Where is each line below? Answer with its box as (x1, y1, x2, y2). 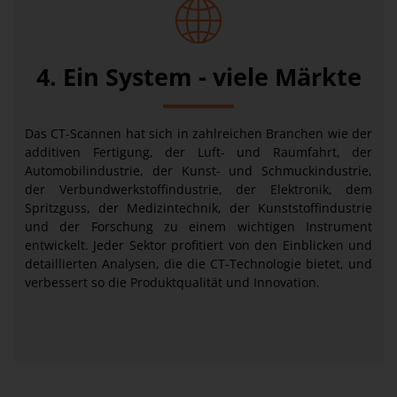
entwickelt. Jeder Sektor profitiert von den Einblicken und (25, 237, 372, 253)
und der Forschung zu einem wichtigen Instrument (25, 218, 372, 235)
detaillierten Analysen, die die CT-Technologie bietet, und (25, 255, 372, 272)
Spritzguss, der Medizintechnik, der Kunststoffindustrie (25, 199, 372, 216)
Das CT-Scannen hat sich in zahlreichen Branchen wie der (25, 125, 372, 142)
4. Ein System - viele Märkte (35, 60, 362, 93)
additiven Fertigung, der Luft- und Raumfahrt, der (25, 144, 372, 160)
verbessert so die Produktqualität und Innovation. (25, 274, 320, 291)
